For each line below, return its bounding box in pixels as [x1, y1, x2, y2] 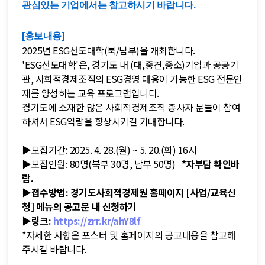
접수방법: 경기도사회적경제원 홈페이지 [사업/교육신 [31, 185, 236, 199]
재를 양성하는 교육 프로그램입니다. [22, 86, 163, 100]
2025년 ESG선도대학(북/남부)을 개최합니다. [22, 43, 195, 57]
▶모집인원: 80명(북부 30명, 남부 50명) [22, 157, 177, 171]
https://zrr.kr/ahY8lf [53, 214, 140, 228]
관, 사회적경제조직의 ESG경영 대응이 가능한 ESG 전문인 [22, 72, 243, 86]
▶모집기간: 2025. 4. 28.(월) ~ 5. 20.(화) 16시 [22, 143, 196, 157]
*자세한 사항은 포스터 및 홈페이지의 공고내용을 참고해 [22, 228, 235, 242]
